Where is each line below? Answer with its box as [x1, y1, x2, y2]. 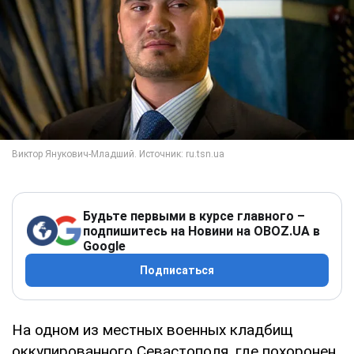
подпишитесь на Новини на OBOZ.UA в [83, 223, 320, 239]
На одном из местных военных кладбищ [12, 320, 293, 339]
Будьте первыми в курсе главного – [83, 208, 305, 224]
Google [83, 238, 126, 254]
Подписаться [140, 263, 214, 277]
